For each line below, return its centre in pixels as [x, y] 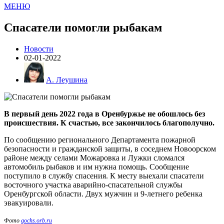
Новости [39, 48]
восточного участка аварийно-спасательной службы [93, 185]
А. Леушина [67, 80]
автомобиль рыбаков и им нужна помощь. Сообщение [96, 167]
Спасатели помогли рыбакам [83, 28]
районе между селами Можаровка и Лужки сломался [94, 158]
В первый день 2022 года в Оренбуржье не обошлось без [104, 114]
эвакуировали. [29, 203]
